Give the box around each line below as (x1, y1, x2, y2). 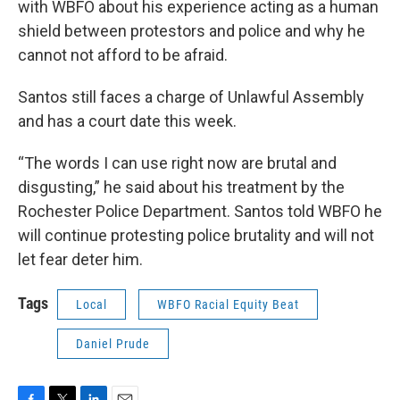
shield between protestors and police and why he (18, 21, 365, 40)
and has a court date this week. (18, 112, 237, 130)
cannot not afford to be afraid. (18, 46, 228, 64)
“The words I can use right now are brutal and (18, 154, 337, 172)
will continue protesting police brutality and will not (18, 226, 374, 245)
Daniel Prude (76, 337, 150, 351)
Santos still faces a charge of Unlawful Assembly (18, 87, 364, 106)
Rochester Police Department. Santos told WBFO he (18, 202, 382, 221)
